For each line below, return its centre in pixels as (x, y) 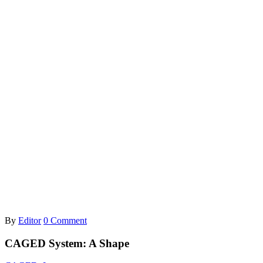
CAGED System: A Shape (67, 243)
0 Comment (65, 220)
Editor (30, 220)
